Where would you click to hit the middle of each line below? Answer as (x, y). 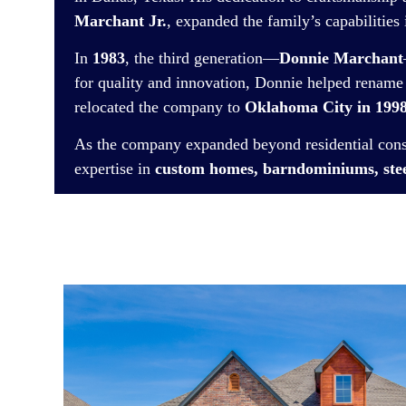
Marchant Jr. (121, 20)
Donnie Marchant (341, 58)
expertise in (115, 168)
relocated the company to (159, 106)
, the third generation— (202, 58)
